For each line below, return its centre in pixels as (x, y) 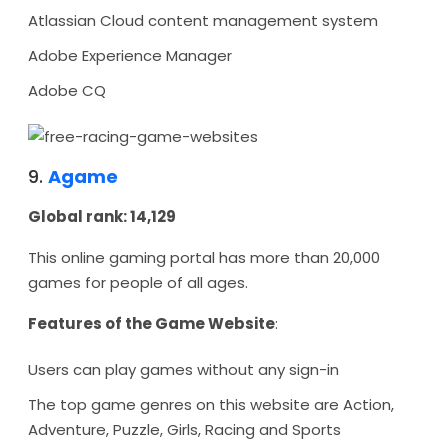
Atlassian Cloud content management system (203, 20)
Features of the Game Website (151, 323)
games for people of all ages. (138, 282)
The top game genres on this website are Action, (211, 404)
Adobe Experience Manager (130, 55)
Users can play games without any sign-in (183, 369)
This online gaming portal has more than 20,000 (204, 257)
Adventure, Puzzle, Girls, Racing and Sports (184, 429)
